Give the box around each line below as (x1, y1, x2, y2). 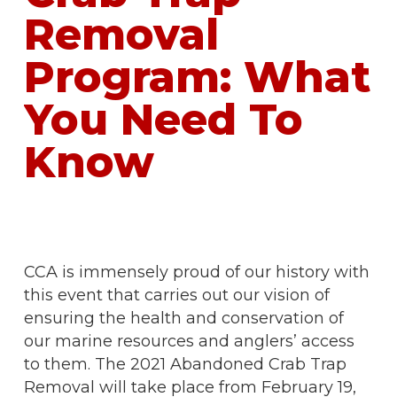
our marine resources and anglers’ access (23, 331, 354, 351)
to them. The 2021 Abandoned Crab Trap (23, 354, 346, 374)
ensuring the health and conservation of (23, 308, 344, 328)
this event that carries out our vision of (23, 285, 330, 305)
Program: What (23, 51, 370, 103)
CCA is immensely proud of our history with (23, 262, 370, 282)
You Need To (23, 94, 303, 145)
